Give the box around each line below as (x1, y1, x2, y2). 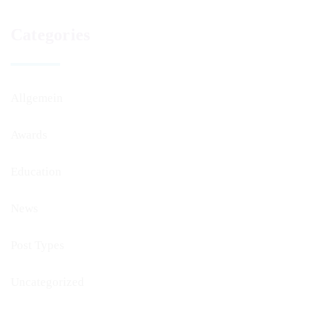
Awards (11, 128, 47, 142)
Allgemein (11, 91, 63, 105)
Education (11, 165, 62, 178)
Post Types (11, 238, 64, 252)
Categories (11, 25, 91, 44)
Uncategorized (11, 275, 84, 289)
